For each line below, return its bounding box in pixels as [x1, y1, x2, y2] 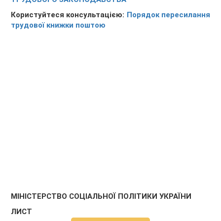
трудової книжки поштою [11, 21, 106, 30]
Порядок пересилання [126, 10, 210, 20]
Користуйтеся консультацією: [11, 10, 127, 20]
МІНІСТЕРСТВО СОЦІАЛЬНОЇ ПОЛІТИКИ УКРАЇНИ [11, 192, 192, 201]
